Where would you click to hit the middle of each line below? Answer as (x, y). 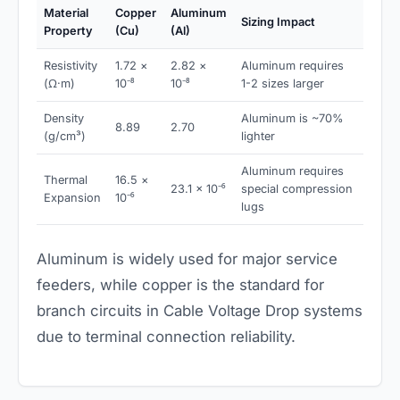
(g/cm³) (65, 136)
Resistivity (71, 65)
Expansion (72, 197)
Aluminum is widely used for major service (187, 258)
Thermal (66, 179)
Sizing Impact (278, 21)
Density (64, 118)
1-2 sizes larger (283, 83)
